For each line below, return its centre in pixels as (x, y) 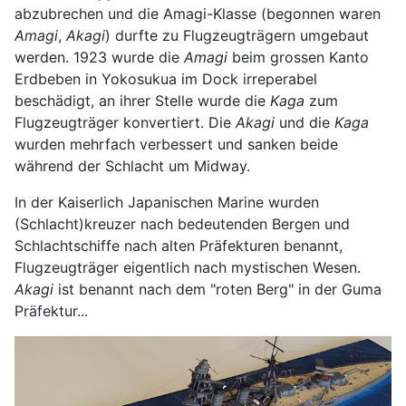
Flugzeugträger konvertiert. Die (125, 123)
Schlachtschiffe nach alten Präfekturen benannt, (179, 246)
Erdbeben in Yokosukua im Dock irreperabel (166, 79)
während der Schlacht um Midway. (132, 166)
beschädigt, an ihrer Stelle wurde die (142, 101)
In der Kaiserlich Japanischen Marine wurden (167, 203)
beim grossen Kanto (298, 58)
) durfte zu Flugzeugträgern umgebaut (237, 36)
